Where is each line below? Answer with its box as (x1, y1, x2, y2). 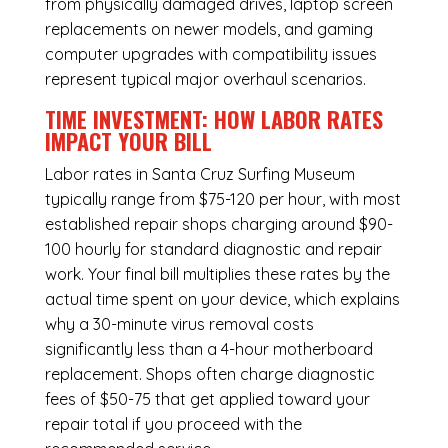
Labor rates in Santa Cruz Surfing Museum (44, 164, 355, 185)
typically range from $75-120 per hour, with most (44, 189, 401, 210)
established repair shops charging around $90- (44, 214, 393, 235)
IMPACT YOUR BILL (44, 125, 212, 158)
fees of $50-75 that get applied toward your (44, 389, 370, 410)
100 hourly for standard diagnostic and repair (44, 239, 382, 260)
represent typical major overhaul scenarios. (44, 69, 366, 90)
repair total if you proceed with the (44, 414, 302, 435)
